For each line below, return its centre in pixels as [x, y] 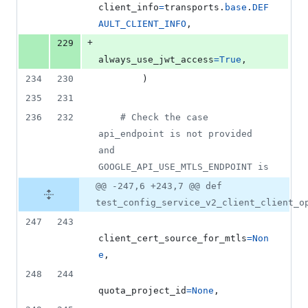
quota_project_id [142, 291]
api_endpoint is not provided [175, 134]
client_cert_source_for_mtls [173, 239]
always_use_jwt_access [156, 60]
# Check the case [164, 118]
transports [192, 8]
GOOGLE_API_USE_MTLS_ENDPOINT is [184, 167]
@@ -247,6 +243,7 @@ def [159, 186]
